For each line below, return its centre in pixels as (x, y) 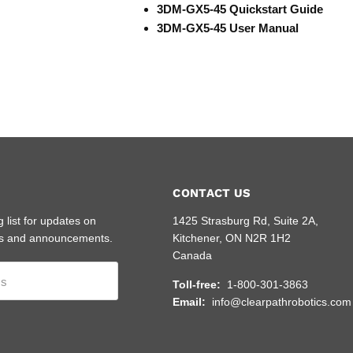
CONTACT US (212, 193)
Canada (193, 256)
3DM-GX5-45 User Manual (227, 28)
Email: (191, 302)
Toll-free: (199, 285)
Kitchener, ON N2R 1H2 (232, 238)
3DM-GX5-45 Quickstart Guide (240, 9)
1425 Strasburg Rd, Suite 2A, (246, 221)
